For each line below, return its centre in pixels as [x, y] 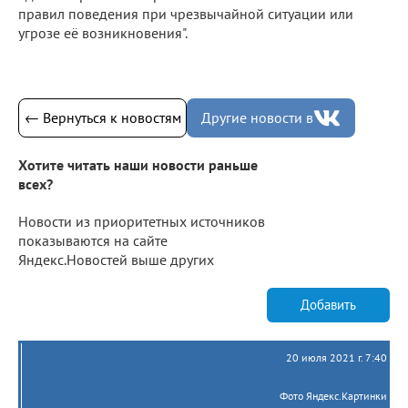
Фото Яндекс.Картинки [333, 395]
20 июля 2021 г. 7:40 [337, 357]
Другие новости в [257, 117]
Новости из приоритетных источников [142, 221]
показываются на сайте [93, 240]
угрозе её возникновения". [103, 32]
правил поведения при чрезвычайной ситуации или [186, 13]
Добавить [328, 305]
